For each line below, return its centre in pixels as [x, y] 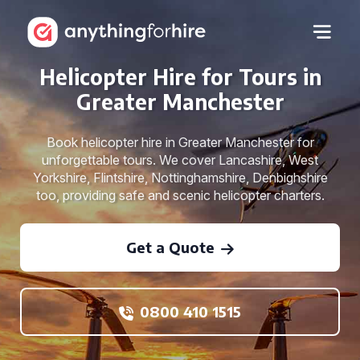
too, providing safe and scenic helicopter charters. [180, 195]
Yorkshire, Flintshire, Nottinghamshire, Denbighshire [180, 178]
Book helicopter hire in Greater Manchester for [180, 142]
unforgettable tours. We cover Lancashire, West [180, 160]
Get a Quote [170, 247]
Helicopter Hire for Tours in [180, 77]
